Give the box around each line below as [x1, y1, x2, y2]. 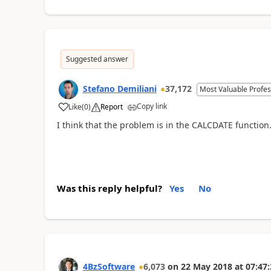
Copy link [136, 101, 167, 111]
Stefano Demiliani [82, 83, 157, 94]
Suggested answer [65, 54, 128, 64]
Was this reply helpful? [56, 181, 162, 194]
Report [100, 102, 123, 112]
